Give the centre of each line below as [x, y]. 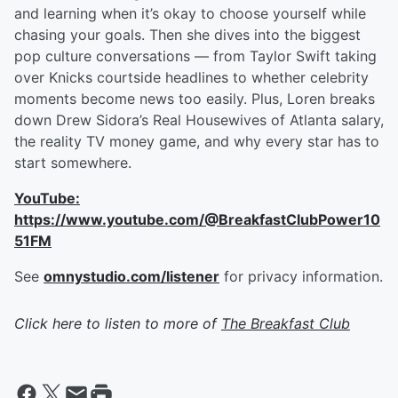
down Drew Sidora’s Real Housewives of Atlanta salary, [199, 120]
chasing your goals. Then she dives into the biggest [187, 35]
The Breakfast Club [286, 323]
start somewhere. [73, 163]
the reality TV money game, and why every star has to [197, 141]
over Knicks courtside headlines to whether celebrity [191, 77]
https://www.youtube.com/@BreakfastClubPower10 [197, 219]
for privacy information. [301, 276]
